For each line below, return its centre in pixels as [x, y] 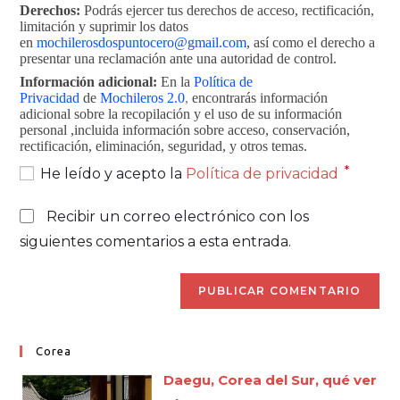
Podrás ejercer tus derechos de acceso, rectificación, [229, 10]
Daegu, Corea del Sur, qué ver [271, 379]
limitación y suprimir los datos [104, 26]
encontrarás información [258, 97]
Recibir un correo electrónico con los [178, 216]
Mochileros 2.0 [143, 97]
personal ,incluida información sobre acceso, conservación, [185, 129]
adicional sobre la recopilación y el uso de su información [181, 113]
